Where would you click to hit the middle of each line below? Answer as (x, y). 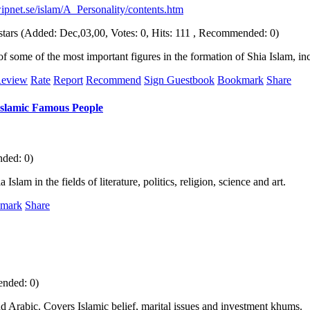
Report (68, 80)
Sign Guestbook (179, 80)
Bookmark (240, 80)
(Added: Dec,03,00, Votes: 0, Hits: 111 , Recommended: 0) (148, 33)
